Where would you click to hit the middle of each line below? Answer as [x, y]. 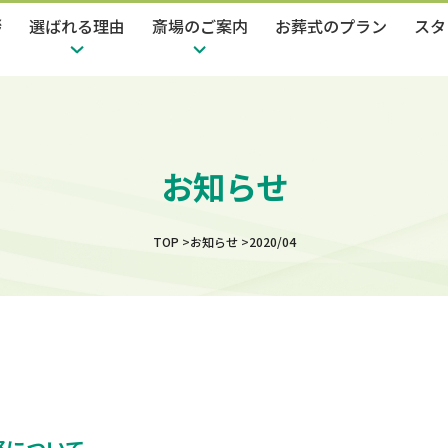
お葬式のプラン [330, 26]
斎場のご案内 [200, 26]
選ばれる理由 [77, 26]
